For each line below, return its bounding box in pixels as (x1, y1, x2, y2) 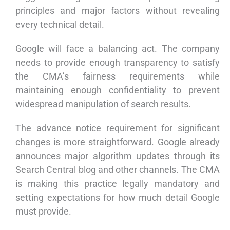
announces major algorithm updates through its (15, 150, 220, 162)
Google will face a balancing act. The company (15, 43, 220, 54)
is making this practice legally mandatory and (15, 178, 220, 189)
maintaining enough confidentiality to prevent (15, 85, 220, 96)
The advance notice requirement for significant (15, 123, 220, 134)
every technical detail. (15, 19, 104, 30)
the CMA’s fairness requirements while (15, 71, 220, 82)
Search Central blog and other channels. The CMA (15, 164, 220, 176)
